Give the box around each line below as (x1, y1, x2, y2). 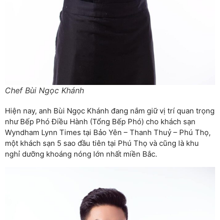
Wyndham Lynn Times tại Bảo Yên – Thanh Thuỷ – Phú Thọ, (5, 128, 211, 137)
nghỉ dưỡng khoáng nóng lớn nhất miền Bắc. (5, 149, 157, 159)
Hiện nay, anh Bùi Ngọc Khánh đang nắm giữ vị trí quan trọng (5, 106, 215, 116)
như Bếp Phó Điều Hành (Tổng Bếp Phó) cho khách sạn (5, 117, 195, 127)
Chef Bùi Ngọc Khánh (5, 85, 84, 96)
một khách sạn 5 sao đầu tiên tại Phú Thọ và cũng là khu (5, 138, 199, 148)
